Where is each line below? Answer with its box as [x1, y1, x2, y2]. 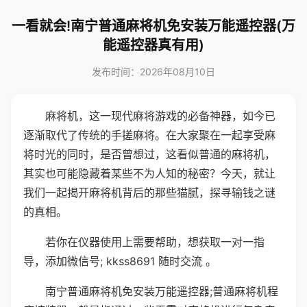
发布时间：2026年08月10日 [92, 66, 215, 77]
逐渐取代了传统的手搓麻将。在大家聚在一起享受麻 [23, 128, 275, 142]
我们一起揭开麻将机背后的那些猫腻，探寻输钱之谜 [23, 186, 275, 199]
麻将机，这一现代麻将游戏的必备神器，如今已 [45, 109, 275, 123]
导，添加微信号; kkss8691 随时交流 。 [23, 254, 217, 268]
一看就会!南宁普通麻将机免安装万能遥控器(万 [12, 18, 295, 34]
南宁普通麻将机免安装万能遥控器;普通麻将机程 [45, 284, 278, 298]
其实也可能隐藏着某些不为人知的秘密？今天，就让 [23, 167, 275, 180]
